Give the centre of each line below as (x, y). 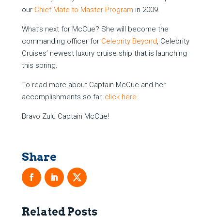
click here (120, 97)
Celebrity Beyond (129, 41)
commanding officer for (61, 41)
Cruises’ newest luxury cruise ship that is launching (104, 53)
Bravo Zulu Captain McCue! (65, 116)
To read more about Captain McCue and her (93, 85)
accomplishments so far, (63, 97)
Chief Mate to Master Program (84, 9)
